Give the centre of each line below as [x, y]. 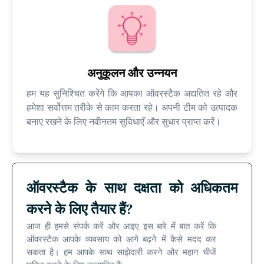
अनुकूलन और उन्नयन [132, 73]
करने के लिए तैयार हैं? [80, 209]
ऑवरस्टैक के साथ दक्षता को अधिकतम [132, 188]
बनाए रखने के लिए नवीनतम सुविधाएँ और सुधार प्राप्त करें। [124, 122]
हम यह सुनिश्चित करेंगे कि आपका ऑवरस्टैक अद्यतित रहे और [132, 94]
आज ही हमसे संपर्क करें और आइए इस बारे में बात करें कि [122, 227]
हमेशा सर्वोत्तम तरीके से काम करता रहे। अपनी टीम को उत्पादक [132, 108]
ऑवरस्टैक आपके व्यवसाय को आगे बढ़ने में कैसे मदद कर [122, 240]
